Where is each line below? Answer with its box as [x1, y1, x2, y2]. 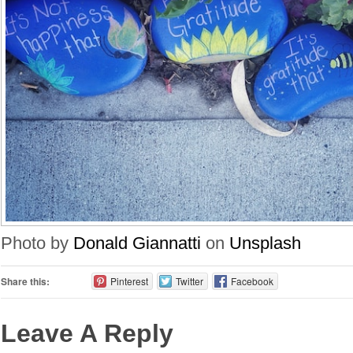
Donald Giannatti [73, 232, 201, 253]
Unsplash [229, 232, 301, 253]
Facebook [230, 273, 273, 288]
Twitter [175, 273, 203, 288]
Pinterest [110, 273, 148, 288]
